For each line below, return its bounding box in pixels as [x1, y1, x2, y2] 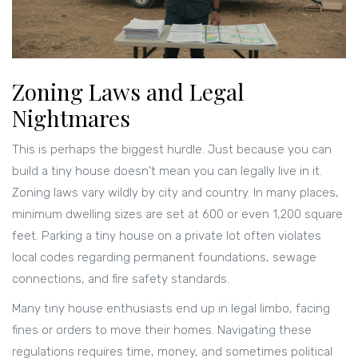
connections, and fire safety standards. [12, 272, 229, 287]
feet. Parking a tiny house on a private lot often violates [12, 229, 321, 244]
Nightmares [12, 103, 130, 133]
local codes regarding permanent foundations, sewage [12, 250, 316, 265]
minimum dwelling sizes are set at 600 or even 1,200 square [12, 207, 343, 222]
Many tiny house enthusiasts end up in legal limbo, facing [12, 301, 330, 316]
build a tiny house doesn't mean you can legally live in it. [12, 164, 322, 179]
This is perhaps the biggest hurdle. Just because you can [12, 142, 332, 157]
